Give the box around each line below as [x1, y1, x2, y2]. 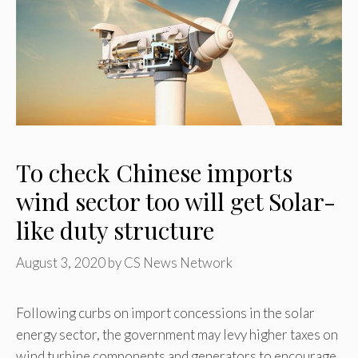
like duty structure [16, 213, 214, 246]
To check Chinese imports [16, 156, 292, 189]
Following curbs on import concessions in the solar [16, 304, 315, 322]
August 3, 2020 [16, 254, 105, 272]
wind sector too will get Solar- [16, 185, 336, 217]
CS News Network [124, 254, 233, 272]
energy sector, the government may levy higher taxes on [16, 326, 338, 344]
